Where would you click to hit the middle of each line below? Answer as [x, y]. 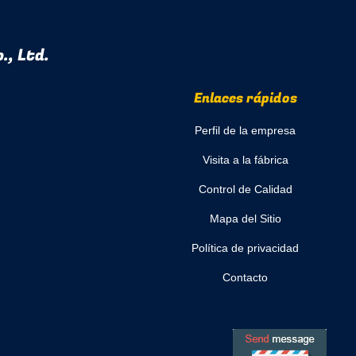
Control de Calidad [245, 189]
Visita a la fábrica [245, 160]
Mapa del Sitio [245, 219]
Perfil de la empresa [245, 130]
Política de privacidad [245, 248]
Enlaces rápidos [245, 98]
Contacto [245, 277]
